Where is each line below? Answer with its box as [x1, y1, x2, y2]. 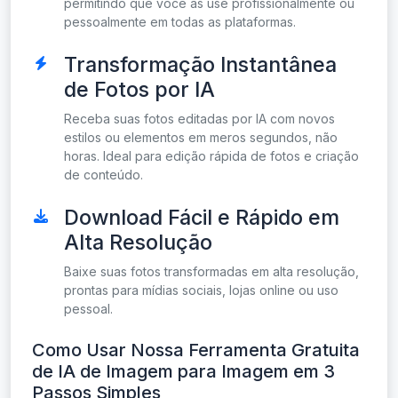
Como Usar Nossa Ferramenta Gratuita [32, 339, 360, 362]
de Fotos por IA [64, 76, 215, 103]
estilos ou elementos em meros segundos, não [64, 130, 338, 146]
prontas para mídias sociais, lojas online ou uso [64, 283, 338, 298]
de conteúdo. [64, 167, 143, 183]
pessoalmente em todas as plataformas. [64, 14, 296, 30]
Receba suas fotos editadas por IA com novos [64, 111, 335, 127]
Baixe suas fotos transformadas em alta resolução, [64, 264, 359, 280]
